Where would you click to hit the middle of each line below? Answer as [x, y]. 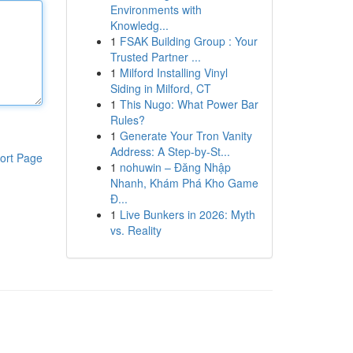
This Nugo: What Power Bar [189, 104]
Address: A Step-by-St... [170, 151]
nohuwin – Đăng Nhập [175, 167]
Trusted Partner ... [155, 57]
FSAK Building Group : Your [188, 41]
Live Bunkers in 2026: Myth [187, 214]
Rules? [127, 120]
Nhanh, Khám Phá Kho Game [184, 183]
